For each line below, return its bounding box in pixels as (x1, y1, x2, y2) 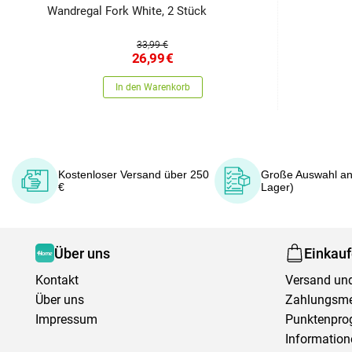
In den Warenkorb (115, 82, 190, 93)
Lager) (260, 181, 294, 194)
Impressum (35, 312, 97, 328)
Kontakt (35, 273, 79, 288)
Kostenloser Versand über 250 (57, 168, 209, 181)
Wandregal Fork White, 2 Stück (47, 4, 207, 19)
